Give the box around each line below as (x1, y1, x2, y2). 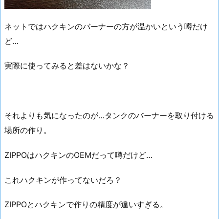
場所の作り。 (4, 125, 51, 135)
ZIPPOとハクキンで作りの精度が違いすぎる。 (4, 199, 168, 210)
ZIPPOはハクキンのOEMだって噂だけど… (4, 150, 153, 160)
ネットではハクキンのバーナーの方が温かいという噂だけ (4, 21, 208, 31)
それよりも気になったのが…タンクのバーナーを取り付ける (4, 110, 214, 121)
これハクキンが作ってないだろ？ (4, 175, 122, 185)
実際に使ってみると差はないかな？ (4, 61, 130, 71)
